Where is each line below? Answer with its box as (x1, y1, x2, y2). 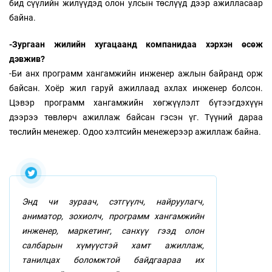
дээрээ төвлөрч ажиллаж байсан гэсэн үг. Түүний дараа (9, 112, 263, 123)
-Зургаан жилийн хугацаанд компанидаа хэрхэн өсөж (9, 39, 263, 50)
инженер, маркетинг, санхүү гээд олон (22, 226, 204, 236)
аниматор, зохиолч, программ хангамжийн (22, 211, 204, 222)
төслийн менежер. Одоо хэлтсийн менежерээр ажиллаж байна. (9, 127, 261, 137)
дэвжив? (9, 54, 45, 64)
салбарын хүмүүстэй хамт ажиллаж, (22, 240, 204, 251)
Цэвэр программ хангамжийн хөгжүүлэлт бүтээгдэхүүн (9, 98, 263, 108)
